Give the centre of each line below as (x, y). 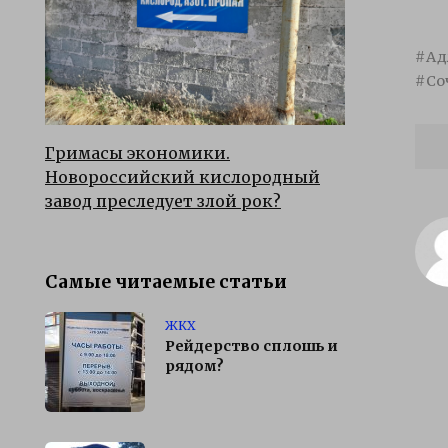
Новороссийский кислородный (182, 176)
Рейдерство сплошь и (251, 346)
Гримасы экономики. (137, 152)
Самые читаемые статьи (166, 281)
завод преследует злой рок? (163, 200)
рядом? (194, 366)
